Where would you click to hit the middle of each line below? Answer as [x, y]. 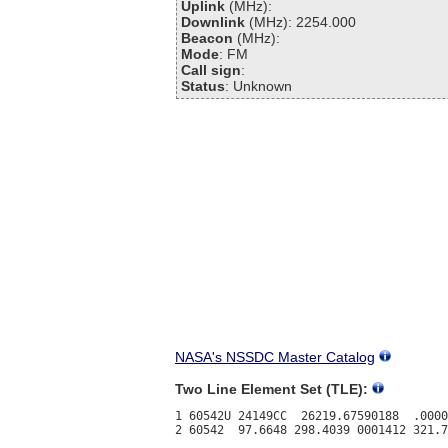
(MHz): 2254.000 [301, 21]
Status [203, 85]
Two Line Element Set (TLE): [271, 388]
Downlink [213, 21]
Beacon [207, 37]
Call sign [211, 69]
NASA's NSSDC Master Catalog [275, 356]
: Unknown [259, 85]
